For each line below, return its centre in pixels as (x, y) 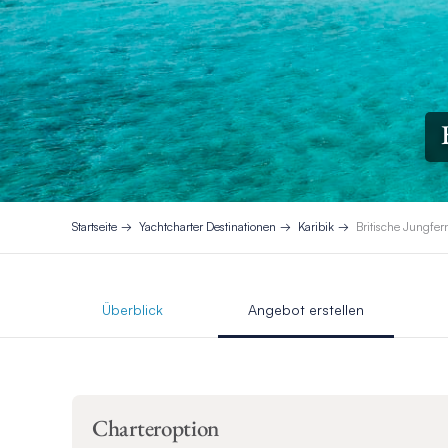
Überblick (132, 309)
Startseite (94, 227)
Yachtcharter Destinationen (207, 227)
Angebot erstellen (306, 309)
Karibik (316, 227)
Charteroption (156, 427)
